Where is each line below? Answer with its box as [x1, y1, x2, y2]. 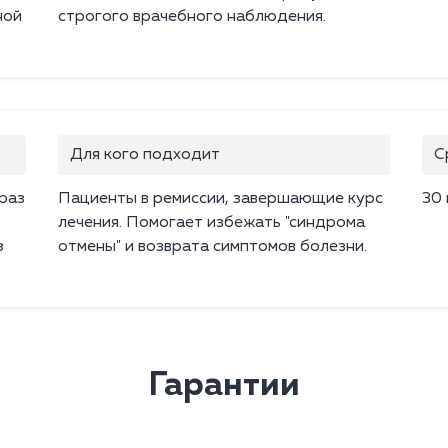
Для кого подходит [70, 147, 220, 164]
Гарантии [148, 369, 300, 403]
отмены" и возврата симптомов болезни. [58, 239, 367, 256]
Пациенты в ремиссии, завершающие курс [58, 191, 383, 208]
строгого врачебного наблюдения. [58, 9, 326, 26]
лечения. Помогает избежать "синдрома [58, 215, 365, 232]
